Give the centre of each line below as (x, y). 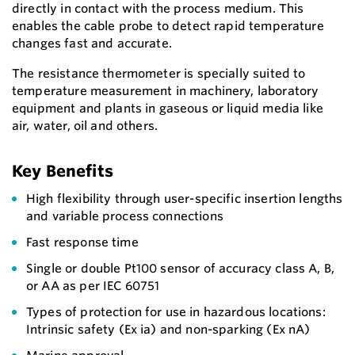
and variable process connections (125, 216)
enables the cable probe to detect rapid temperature (168, 25)
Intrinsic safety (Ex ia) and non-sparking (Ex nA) (168, 329)
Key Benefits (63, 170)
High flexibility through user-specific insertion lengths (185, 198)
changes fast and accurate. (92, 43)
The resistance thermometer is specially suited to (159, 73)
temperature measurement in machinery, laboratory (166, 90)
